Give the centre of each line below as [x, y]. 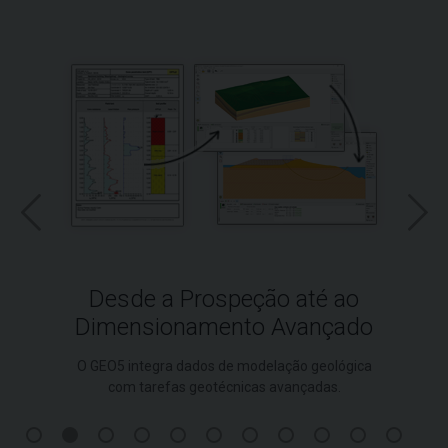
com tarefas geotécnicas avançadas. [224, 386]
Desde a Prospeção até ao [224, 298]
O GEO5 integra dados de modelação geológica [224, 365]
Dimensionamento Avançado [224, 326]
